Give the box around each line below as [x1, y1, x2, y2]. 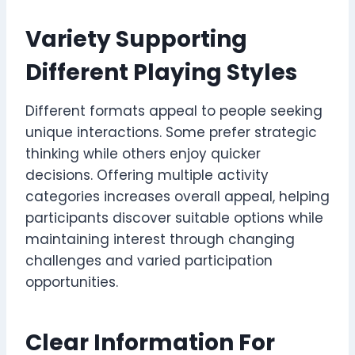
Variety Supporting [25, 23, 247, 55]
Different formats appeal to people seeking [25, 101, 323, 120]
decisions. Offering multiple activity [25, 165, 269, 185]
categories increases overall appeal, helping [25, 186, 330, 206]
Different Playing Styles [25, 56, 297, 88]
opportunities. [25, 272, 118, 292]
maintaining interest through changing [25, 229, 295, 249]
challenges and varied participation [25, 250, 273, 270]
